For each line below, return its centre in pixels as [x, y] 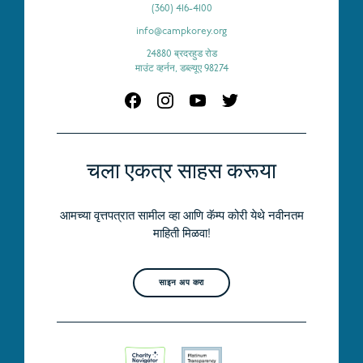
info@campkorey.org [181, 31]
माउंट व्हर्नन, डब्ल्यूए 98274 [181, 68]
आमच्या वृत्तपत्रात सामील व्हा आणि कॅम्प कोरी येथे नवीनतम [181, 216]
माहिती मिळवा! [181, 234]
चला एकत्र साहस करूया [181, 170]
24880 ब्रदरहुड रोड [181, 54]
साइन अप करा [181, 283]
